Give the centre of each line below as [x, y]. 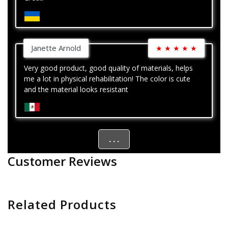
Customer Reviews [62, 161]
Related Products [66, 205]
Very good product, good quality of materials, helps [108, 68]
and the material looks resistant [76, 90]
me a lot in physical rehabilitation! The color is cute [107, 79]
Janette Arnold [56, 48]
